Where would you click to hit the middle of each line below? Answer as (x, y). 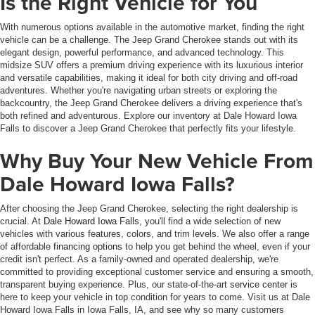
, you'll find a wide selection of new (210, 221)
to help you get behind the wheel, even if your (216, 247)
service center (259, 285)
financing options (88, 247)
